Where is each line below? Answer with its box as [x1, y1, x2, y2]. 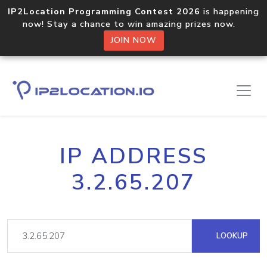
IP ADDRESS [60, 141, 207, 171]
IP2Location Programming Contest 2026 [8, 5, 200, 17]
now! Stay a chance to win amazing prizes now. [23, 18, 244, 30]
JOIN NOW [110, 35, 157, 46]
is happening [200, 5, 259, 17]
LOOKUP [214, 230, 248, 241]
